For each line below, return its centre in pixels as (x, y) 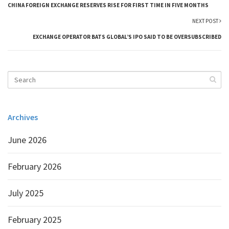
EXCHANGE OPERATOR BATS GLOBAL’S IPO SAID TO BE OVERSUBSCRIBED (127, 37)
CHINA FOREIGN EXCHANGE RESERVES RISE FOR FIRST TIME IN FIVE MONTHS (108, 5)
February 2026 (35, 166)
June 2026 (27, 140)
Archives (23, 117)
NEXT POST (206, 21)
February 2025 (35, 220)
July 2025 (26, 193)
